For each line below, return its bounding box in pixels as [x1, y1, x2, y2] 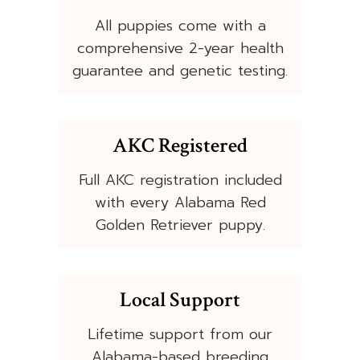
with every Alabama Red [94, 191, 266, 215]
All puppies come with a [94, 14, 266, 38]
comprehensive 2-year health [76, 37, 284, 60]
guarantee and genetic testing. [72, 59, 288, 83]
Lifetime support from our [88, 323, 272, 346]
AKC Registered [112, 132, 247, 160]
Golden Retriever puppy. [95, 214, 265, 237]
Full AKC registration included [78, 169, 282, 192]
